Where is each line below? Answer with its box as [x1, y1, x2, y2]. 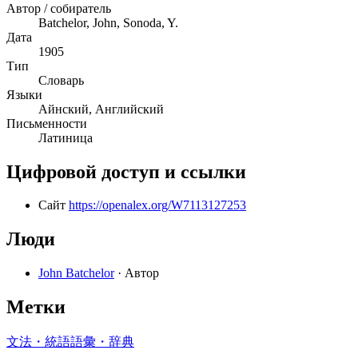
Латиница [38, 130, 93, 145]
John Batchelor [38, 266, 114, 280]
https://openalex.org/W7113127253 [69, 198, 246, 213]
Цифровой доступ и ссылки [6, 161, 246, 182]
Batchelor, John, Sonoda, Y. [38, 15, 178, 30]
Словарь [38, 73, 84, 87]
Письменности [6, 116, 87, 130]
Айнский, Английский [38, 101, 164, 116]
